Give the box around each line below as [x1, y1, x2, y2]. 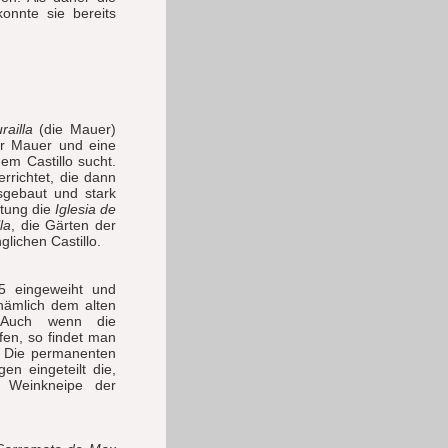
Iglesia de [55, 201, 116, 217]
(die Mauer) [32, 121, 117, 137]
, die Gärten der [11, 217, 117, 233]
